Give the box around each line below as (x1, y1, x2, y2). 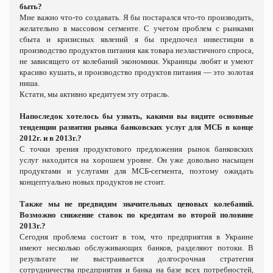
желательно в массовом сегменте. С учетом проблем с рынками (19, 23, 253, 33)
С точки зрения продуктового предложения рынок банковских (19, 144, 253, 154)
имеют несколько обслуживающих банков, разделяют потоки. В (19, 243, 253, 252)
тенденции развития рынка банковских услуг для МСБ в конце (19, 122, 253, 132)
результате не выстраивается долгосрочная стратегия (19, 253, 253, 263)
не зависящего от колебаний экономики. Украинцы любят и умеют (19, 56, 253, 66)
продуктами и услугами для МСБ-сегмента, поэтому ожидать (19, 166, 253, 175)
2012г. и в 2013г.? (19, 133, 82, 143)
